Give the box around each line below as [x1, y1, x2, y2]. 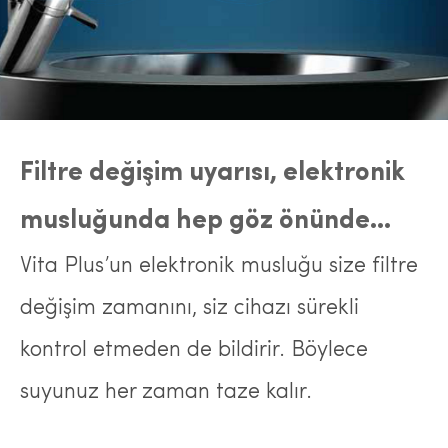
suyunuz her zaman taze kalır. [20, 381, 312, 404]
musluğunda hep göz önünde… [20, 208, 391, 235]
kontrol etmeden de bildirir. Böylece [20, 339, 368, 362]
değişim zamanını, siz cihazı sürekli [20, 297, 359, 320]
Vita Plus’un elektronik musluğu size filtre [20, 255, 418, 278]
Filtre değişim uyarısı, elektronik [20, 160, 405, 187]
